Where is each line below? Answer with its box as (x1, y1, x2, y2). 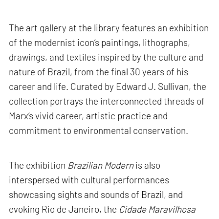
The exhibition (9, 159, 68, 171)
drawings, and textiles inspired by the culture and (9, 51, 204, 63)
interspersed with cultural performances (9, 174, 170, 186)
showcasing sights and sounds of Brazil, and (9, 189, 183, 200)
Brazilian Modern (67, 159, 134, 171)
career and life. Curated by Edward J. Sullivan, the (9, 80, 207, 92)
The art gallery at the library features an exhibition (9, 22, 209, 33)
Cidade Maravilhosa (119, 203, 196, 215)
